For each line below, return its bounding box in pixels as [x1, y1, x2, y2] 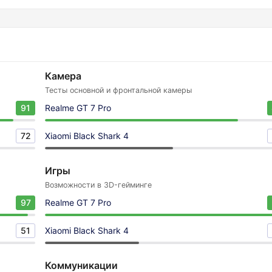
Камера [45, 70, 81, 82]
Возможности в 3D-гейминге [45, 180, 152, 189]
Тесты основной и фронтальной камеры [45, 86, 192, 95]
